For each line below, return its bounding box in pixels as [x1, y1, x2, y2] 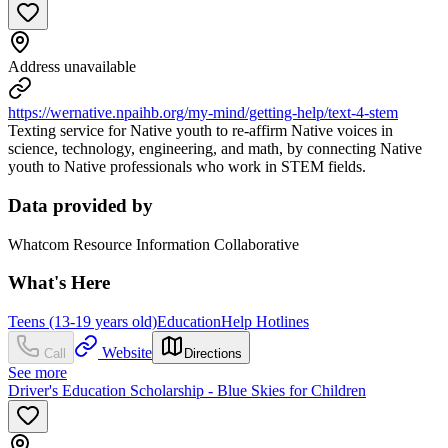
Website [102, 344, 152, 362]
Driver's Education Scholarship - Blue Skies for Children [8, 382, 366, 400]
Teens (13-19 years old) [8, 313, 157, 331]
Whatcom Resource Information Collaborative [8, 235, 299, 253]
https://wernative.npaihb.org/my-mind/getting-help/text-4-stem [8, 104, 398, 122]
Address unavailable [8, 58, 136, 76]
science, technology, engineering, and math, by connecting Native [8, 140, 422, 158]
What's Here [8, 272, 110, 294]
